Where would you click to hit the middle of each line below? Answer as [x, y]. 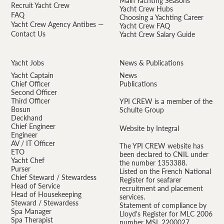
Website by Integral [149, 128]
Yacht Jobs [28, 62]
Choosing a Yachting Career [161, 17]
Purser [21, 168]
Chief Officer [31, 83]
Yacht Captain [32, 75]
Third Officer [31, 100]
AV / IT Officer [33, 143]
